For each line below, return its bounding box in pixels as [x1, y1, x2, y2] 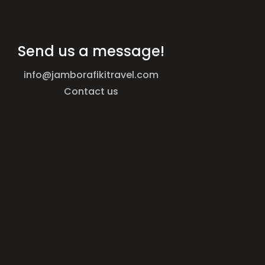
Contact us [64, 85, 119, 99]
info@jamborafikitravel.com [24, 68, 159, 82]
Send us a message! [18, 41, 165, 62]
